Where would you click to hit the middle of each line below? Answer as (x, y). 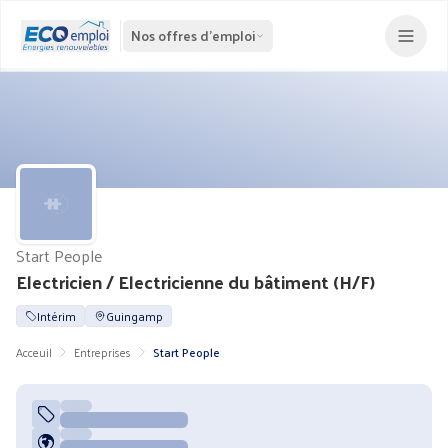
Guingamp (134, 316)
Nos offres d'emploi (192, 35)
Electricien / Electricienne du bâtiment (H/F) (195, 281)
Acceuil (34, 352)
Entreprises (102, 352)
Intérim (56, 316)
